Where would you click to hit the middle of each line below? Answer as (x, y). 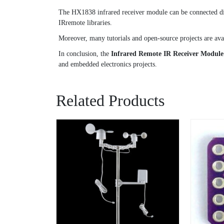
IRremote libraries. (85, 22)
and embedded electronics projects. (108, 64)
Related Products (110, 100)
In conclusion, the (85, 53)
